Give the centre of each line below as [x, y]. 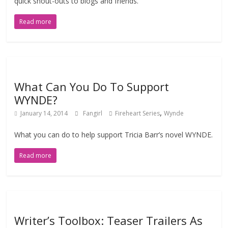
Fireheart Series [138, 113]
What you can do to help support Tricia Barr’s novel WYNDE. [114, 135]
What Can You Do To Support [92, 87]
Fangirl [94, 113]
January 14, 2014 [44, 113]
